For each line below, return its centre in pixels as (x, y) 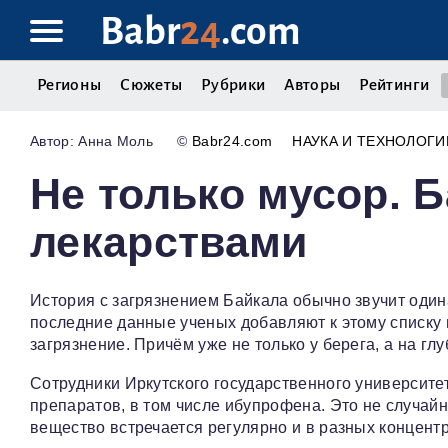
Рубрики (233, 85)
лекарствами (169, 242)
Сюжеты (151, 85)
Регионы (69, 85)
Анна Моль (116, 141)
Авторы (312, 85)
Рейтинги (394, 85)
